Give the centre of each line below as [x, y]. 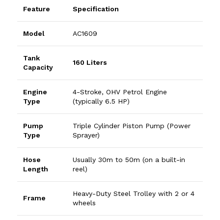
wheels [84, 203]
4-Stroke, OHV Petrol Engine [120, 92]
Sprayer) [86, 135]
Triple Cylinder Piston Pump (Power [132, 126]
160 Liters [90, 63]
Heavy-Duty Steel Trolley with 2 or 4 [134, 194]
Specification [96, 9]
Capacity [38, 68]
